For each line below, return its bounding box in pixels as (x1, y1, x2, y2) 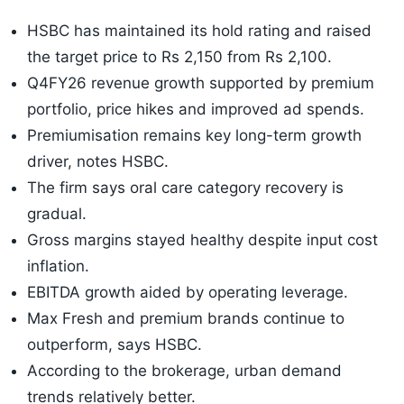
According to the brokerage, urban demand (27, 362, 342, 381)
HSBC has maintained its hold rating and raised (27, 22, 372, 41)
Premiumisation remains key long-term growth (27, 126, 362, 145)
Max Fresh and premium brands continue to (27, 309, 344, 328)
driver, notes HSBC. (27, 152, 169, 171)
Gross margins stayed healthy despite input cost (27, 231, 378, 250)
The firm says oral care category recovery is (27, 179, 344, 197)
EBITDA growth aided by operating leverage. (27, 283, 348, 302)
